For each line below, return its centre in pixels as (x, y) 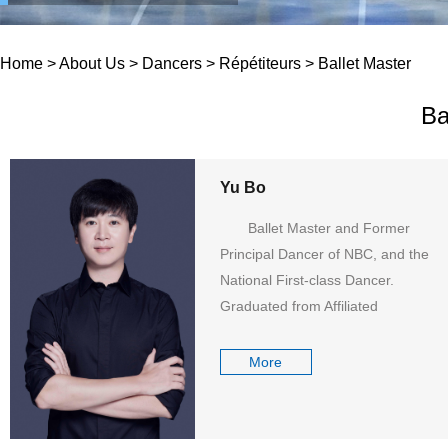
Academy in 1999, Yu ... (294, 358)
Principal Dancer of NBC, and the (324, 254)
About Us (92, 63)
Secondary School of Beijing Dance (330, 332)
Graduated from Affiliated (298, 306)
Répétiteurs (260, 63)
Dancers (172, 63)
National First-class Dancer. (306, 280)
